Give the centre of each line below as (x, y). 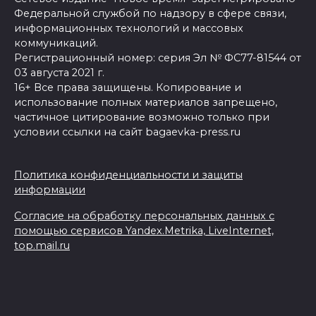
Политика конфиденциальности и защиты (128, 175)
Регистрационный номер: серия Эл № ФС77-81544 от (158, 57)
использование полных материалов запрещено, (146, 102)
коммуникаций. (56, 43)
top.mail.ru (42, 245)
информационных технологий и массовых (129, 28)
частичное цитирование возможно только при (142, 117)
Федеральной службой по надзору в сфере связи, (150, 13)
